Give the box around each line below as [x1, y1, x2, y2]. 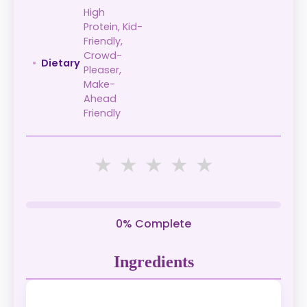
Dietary [40, 56, 80, 70]
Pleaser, [83, 63, 121, 77]
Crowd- [83, 49, 122, 62]
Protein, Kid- [83, 20, 143, 34]
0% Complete [116, 216, 191, 232]
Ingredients [113, 253, 194, 271]
